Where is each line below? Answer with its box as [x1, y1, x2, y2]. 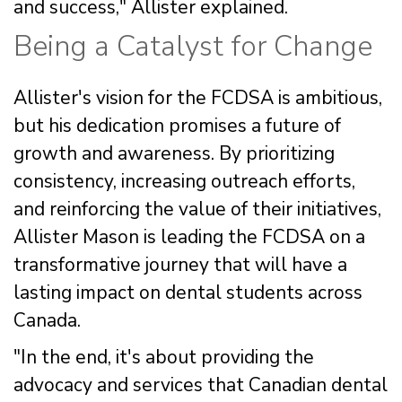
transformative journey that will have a [13, 251, 347, 277]
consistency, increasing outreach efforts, [13, 168, 355, 194]
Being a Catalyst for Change [13, 26, 372, 66]
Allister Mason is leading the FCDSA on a [13, 223, 365, 249]
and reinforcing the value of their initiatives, [13, 196, 381, 222]
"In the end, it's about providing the [13, 344, 314, 370]
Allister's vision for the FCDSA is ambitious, [13, 84, 382, 110]
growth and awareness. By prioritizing [13, 140, 335, 166]
